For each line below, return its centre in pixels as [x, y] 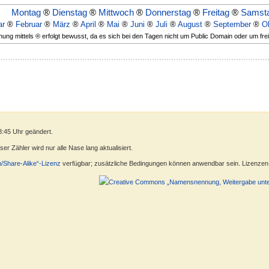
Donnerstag [168, 12]
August [190, 24]
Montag [26, 12]
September [232, 24]
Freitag [216, 12]
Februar [29, 24]
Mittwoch [116, 12]
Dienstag [70, 12]
